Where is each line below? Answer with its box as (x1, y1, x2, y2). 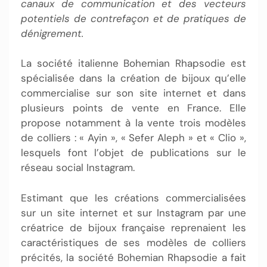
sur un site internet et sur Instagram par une (21, 206, 246, 219)
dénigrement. (21, 26, 83, 40)
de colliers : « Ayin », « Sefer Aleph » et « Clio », (21, 131, 246, 144)
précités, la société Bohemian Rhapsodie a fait (21, 250, 246, 264)
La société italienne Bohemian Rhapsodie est (21, 57, 246, 70)
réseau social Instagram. (21, 161, 138, 174)
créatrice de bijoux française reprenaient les (21, 221, 246, 234)
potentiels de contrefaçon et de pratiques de (21, 11, 246, 25)
